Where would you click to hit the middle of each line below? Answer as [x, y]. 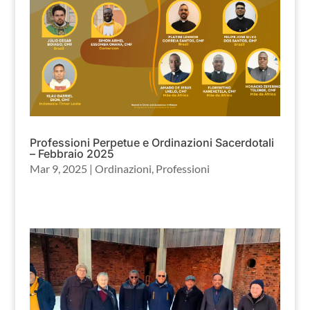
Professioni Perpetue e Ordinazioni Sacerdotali [152, 142]
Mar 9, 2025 [58, 168]
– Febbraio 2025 [72, 153]
